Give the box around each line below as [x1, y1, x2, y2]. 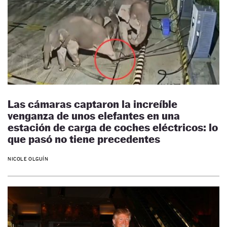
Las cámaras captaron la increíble [8, 98, 177, 111]
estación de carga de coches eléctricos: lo [8, 121, 218, 134]
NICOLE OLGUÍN [8, 156, 49, 162]
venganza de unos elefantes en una [8, 109, 180, 123]
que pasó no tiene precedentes [8, 133, 160, 146]
